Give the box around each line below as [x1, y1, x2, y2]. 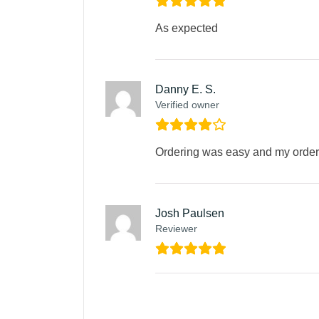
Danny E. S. [155, 83, 216, 96]
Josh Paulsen [155, 207, 224, 220]
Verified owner [155, 99, 219, 111]
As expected [155, 22, 218, 35]
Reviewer [155, 223, 197, 235]
